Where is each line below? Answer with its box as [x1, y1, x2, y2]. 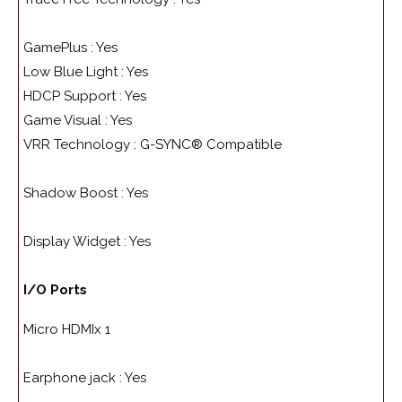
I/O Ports [23, 282, 87, 299]
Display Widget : [23, 233, 129, 250]
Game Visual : [23, 112, 110, 129]
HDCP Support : [23, 88, 125, 105]
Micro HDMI [23, 321, 94, 338]
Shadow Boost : [23, 185, 127, 202]
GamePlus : [23, 39, 96, 57]
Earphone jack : [23, 370, 125, 387]
